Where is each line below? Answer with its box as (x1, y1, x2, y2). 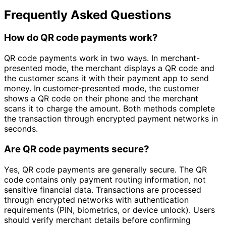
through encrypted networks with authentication (4, 194, 189, 205)
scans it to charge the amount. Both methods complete (4, 103, 215, 114)
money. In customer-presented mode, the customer (4, 83, 199, 94)
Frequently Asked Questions (4, 7, 171, 22)
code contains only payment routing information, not (4, 174, 206, 185)
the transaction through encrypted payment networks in (4, 114, 218, 124)
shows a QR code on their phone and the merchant (4, 93, 198, 104)
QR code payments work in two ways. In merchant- (4, 53, 200, 64)
